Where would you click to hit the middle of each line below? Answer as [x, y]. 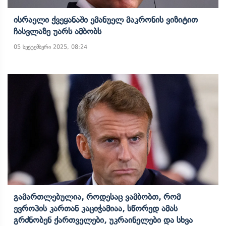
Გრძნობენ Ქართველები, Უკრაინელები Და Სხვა [103, 220]
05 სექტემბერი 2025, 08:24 [50, 47]
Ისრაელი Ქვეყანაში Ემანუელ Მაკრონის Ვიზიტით [106, 20]
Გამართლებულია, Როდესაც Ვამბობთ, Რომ [97, 197]
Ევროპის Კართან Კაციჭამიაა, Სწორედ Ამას [96, 208]
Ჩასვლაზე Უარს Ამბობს [58, 31]
